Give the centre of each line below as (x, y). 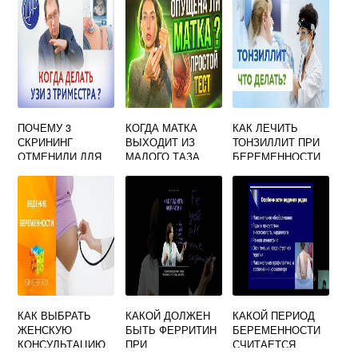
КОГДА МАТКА (161, 128)
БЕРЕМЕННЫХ (56, 171)
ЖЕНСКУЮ (45, 330)
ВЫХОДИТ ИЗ (160, 142)
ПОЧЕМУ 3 (45, 128)
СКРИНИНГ (46, 142)
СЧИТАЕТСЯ (265, 344)
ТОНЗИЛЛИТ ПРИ (276, 142)
